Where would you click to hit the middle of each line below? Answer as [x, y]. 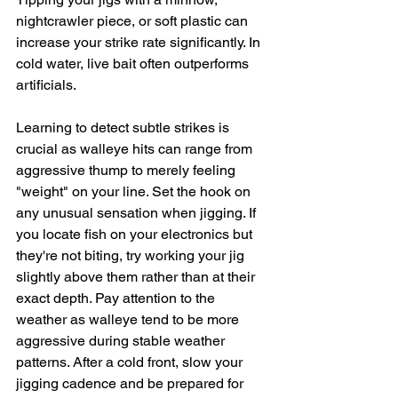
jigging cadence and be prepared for [131, 383]
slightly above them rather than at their [137, 276]
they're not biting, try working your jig [132, 255]
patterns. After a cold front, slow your [131, 362]
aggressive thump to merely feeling [127, 170]
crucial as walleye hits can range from [136, 148]
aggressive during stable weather [122, 340]
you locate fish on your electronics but [136, 234]
